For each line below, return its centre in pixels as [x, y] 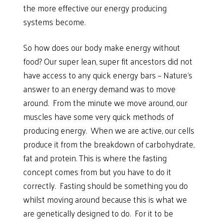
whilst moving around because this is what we [105, 199]
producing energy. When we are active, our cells [109, 130]
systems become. [55, 21]
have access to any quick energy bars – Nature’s [108, 75]
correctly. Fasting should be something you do [106, 185]
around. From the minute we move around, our [106, 102]
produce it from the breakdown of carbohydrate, [109, 144]
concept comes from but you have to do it [97, 171]
